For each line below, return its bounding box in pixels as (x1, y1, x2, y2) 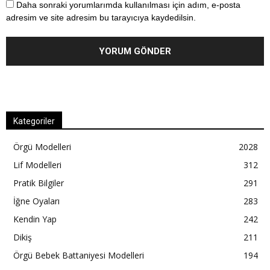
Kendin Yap (13, 213, 57, 225)
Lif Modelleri (13, 159, 61, 171)
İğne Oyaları (13, 195, 60, 207)
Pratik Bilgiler (13, 177, 64, 189)
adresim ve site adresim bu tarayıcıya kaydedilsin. (6, 12, 196, 22)
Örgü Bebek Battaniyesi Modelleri (13, 249, 144, 261)
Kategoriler (13, 116, 55, 126)
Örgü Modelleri (13, 140, 71, 152)
